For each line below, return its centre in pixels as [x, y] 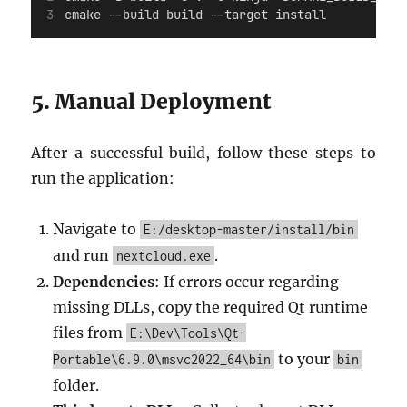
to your [304, 359]
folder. [76, 385]
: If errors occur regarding [247, 282]
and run [83, 255]
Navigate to [97, 229]
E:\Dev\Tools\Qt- [189, 333]
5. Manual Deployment [151, 101]
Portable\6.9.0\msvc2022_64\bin [162, 359]
